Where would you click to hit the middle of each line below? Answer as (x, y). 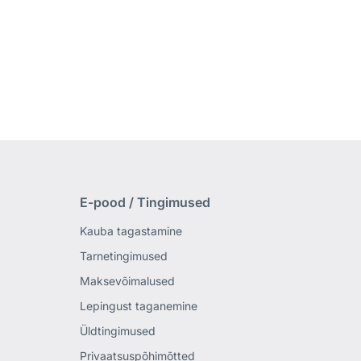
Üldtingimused (117, 331)
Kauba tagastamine (131, 231)
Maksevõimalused (127, 281)
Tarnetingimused (123, 256)
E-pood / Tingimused (145, 203)
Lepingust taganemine (138, 306)
